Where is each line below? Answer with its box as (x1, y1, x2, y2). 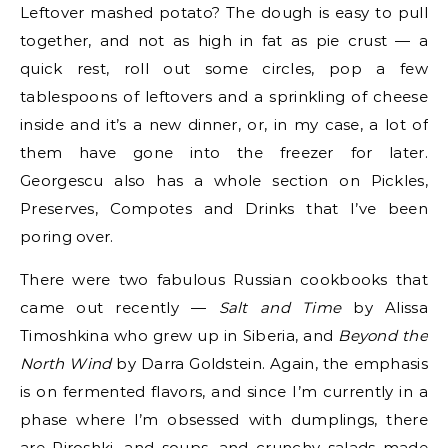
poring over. (20, 227, 114, 246)
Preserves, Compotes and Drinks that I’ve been (20, 199, 428, 218)
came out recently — (20, 298, 219, 317)
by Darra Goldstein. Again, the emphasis (111, 354, 428, 373)
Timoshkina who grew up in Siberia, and (20, 326, 339, 345)
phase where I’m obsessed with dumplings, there (20, 410, 428, 429)
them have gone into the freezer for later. (20, 143, 428, 162)
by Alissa (341, 298, 428, 317)
